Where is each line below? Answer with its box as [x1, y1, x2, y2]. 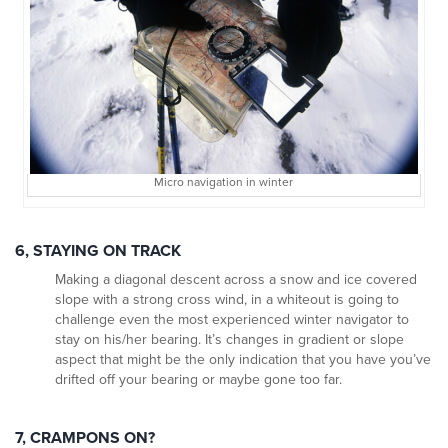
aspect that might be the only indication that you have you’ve [55, 351, 431, 369]
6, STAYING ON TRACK [15, 241, 181, 262]
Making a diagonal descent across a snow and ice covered [55, 271, 417, 289]
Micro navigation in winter [154, 175, 294, 190]
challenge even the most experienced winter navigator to [55, 311, 409, 329]
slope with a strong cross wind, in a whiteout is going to [55, 291, 399, 309]
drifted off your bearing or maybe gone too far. [55, 371, 342, 389]
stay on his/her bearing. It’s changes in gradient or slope [55, 331, 404, 349]
